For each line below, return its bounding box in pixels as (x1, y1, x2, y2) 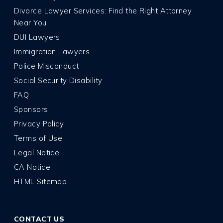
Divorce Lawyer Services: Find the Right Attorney (14, 6, 192, 16)
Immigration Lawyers (14, 47, 90, 57)
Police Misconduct (14, 61, 79, 71)
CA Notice (14, 162, 50, 172)
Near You (14, 18, 47, 28)
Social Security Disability (14, 76, 103, 86)
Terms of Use (14, 133, 63, 143)
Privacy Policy (14, 119, 64, 129)
